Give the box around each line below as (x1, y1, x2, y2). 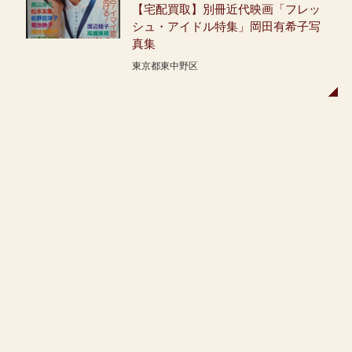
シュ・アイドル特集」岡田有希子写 (131, 19, 321, 33)
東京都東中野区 (131, 60, 198, 71)
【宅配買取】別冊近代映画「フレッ (131, 2, 321, 16)
